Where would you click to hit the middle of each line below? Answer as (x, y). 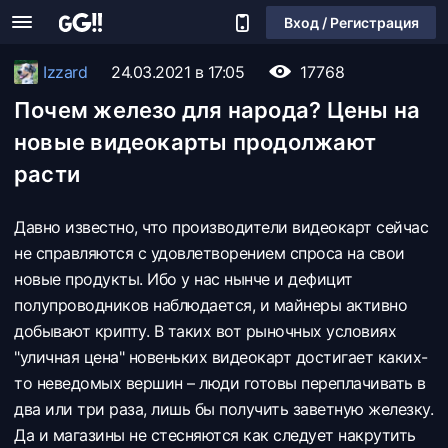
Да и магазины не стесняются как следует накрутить (215, 435)
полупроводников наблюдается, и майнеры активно (210, 305)
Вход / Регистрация (351, 22)
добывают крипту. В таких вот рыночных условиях (205, 331)
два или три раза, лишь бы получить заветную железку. (223, 409)
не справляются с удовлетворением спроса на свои (209, 253)
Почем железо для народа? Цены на (217, 110)
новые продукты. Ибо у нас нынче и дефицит (183, 279)
